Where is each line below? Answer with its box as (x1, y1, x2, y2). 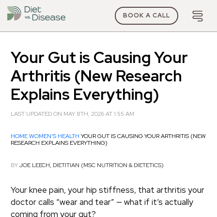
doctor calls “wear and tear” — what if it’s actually (11, 197, 194, 207)
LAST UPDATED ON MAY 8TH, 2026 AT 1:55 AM (11, 110, 135, 118)
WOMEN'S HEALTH (29, 132, 80, 140)
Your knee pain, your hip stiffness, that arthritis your (11, 185, 205, 195)
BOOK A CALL (123, 11, 170, 20)
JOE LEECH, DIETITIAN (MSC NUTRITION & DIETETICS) (19, 161, 164, 169)
